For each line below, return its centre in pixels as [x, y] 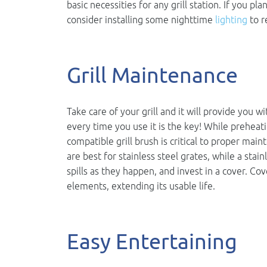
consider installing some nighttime [141, 20]
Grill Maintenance [152, 75]
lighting [231, 20]
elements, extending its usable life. [141, 186]
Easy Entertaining [152, 241]
